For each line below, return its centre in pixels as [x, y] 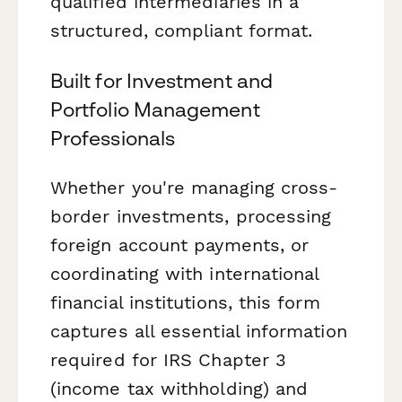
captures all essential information [199, 331]
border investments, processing [191, 216]
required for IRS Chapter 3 [169, 359]
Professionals [113, 138]
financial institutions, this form [185, 302]
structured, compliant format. [182, 31]
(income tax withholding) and [179, 388]
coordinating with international [185, 273]
